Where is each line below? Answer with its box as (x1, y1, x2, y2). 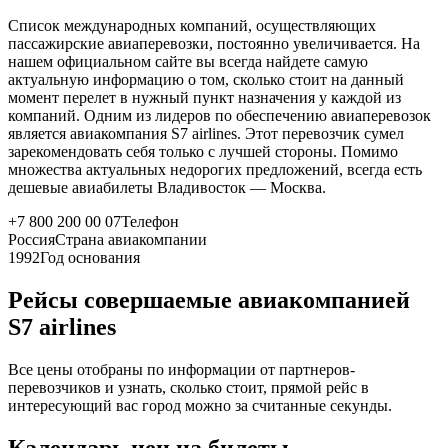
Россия (8, 231, 55, 249)
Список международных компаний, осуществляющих (8, 17, 376, 35)
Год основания (40, 249, 140, 267)
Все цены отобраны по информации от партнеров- (8, 361, 355, 379)
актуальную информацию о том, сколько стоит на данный (8, 71, 404, 89)
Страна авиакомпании (55, 231, 207, 249)
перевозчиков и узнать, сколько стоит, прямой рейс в (8, 379, 369, 397)
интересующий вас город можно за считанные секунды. (8, 397, 392, 415)
